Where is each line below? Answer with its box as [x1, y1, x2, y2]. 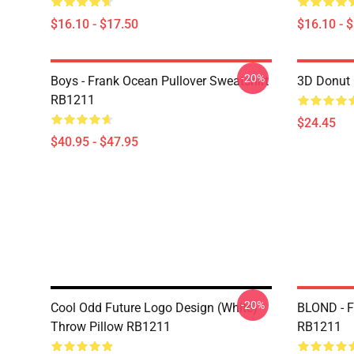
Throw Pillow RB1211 [51, 319, 171, 334]
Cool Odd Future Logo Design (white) [51, 300, 258, 315]
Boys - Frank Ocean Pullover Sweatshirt [51, 73, 269, 88]
